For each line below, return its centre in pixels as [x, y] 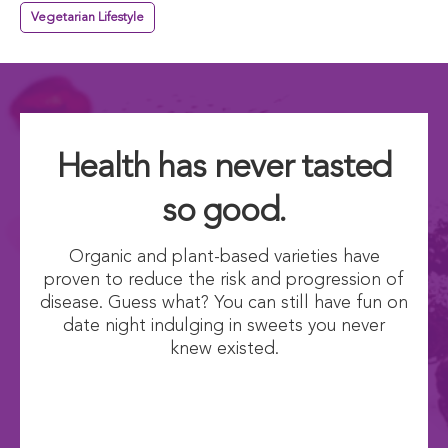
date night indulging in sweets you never [224, 325]
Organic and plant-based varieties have [224, 256]
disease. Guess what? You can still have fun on [224, 302]
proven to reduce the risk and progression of [224, 279]
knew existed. [224, 348]
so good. [224, 211]
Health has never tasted [224, 167]
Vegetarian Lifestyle [87, 17]
